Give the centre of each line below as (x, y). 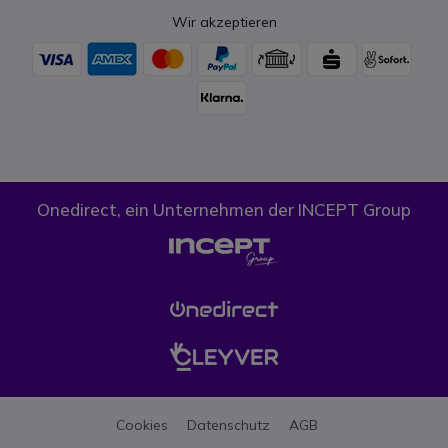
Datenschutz (228, 424)
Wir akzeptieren (224, 21)
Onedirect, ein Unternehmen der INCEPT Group (224, 209)
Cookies (141, 424)
